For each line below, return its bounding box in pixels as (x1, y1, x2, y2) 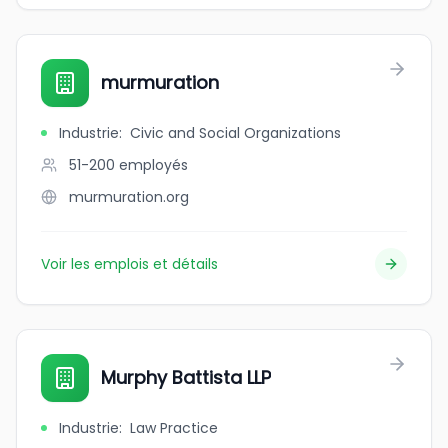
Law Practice (130, 418, 218, 438)
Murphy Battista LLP (101, 365, 271, 390)
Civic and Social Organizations (130, 123, 341, 143)
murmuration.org (69, 187, 189, 207)
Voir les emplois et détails (41, 254, 218, 274)
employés (119, 155, 188, 175)
